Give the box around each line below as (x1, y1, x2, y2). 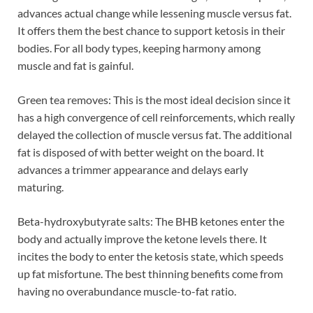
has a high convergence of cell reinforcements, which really (17, 110, 295, 124)
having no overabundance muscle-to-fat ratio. (17, 284, 236, 298)
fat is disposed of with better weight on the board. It (17, 145, 264, 159)
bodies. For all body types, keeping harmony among (17, 41, 261, 55)
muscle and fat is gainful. (17, 59, 133, 73)
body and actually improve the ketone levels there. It (17, 232, 267, 246)
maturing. (17, 180, 64, 194)
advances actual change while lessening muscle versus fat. (17, 6, 291, 20)
